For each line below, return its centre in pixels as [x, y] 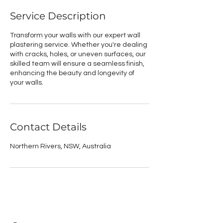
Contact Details [48, 127]
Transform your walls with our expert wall [75, 35]
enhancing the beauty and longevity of [72, 73]
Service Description [58, 16]
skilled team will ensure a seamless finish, [77, 64]
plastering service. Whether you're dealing [79, 45]
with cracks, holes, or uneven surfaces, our [78, 54]
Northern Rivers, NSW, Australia [60, 146]
